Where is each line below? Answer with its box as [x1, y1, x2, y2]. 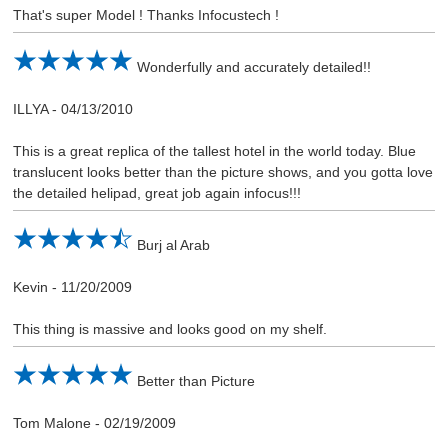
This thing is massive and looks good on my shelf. [12, 321, 327, 338]
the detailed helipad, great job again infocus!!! [12, 184, 301, 201]
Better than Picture [136, 373, 255, 390]
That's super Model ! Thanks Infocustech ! [12, 6, 279, 23]
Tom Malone [12, 415, 91, 432]
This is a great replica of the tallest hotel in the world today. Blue [12, 142, 416, 159]
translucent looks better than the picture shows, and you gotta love [12, 163, 433, 180]
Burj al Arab [136, 237, 210, 254]
